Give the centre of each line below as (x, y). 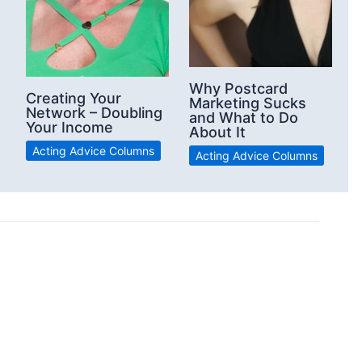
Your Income (69, 128)
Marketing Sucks (248, 103)
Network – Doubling (94, 113)
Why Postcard (238, 89)
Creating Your (74, 99)
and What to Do (244, 118)
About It (217, 133)
